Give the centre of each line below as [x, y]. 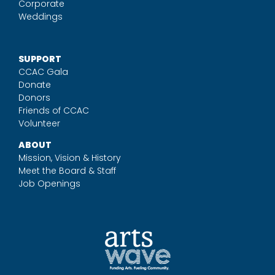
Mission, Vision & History [69, 158]
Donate [34, 85]
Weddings [40, 17]
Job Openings [49, 184]
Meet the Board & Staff [67, 171]
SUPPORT [40, 59]
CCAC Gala [43, 72]
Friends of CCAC [53, 110]
